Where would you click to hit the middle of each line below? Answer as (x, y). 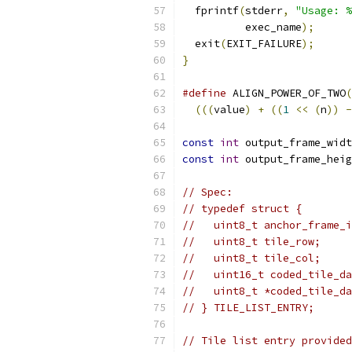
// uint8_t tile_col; (251, 258)
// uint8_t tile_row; (251, 242)
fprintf (211, 11)
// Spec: (207, 192)
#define (204, 93)
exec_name (242, 27)
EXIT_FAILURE (264, 44)
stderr (264, 11)
